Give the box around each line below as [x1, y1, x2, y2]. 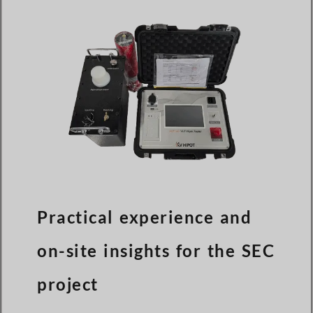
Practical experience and [37, 206, 252, 227]
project [37, 273, 99, 294]
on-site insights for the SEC [37, 240, 275, 261]
